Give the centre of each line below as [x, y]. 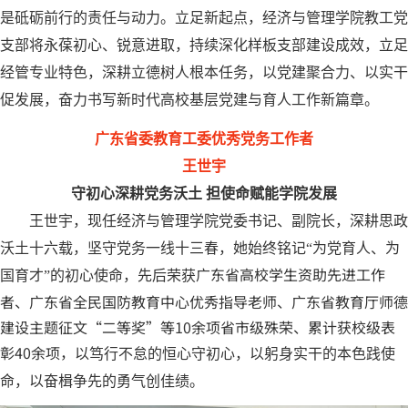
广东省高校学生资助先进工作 [291, 274]
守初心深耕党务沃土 [137, 193]
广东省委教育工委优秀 [168, 138]
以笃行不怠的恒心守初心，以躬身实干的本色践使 [235, 353]
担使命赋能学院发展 [271, 193]
